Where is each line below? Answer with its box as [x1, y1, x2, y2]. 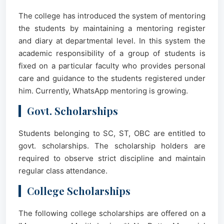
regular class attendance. [18, 166, 107, 175]
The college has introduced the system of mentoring [18, 11, 205, 20]
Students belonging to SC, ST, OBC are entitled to [18, 128, 205, 138]
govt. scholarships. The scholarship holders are [18, 141, 205, 150]
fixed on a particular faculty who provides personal [18, 61, 205, 70]
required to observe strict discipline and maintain [18, 153, 205, 163]
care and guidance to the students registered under [18, 73, 205, 83]
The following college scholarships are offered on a [18, 208, 205, 218]
